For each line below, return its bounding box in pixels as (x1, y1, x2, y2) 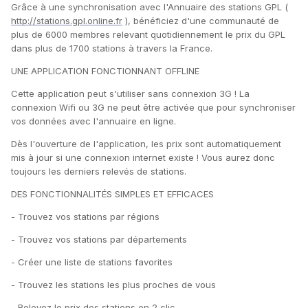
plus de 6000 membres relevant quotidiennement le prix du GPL (11, 29, 285, 41)
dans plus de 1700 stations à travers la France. (11, 43, 212, 54)
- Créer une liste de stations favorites (11, 256, 173, 268)
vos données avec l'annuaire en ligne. (11, 115, 176, 127)
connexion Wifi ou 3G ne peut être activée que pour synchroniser (11, 102, 296, 113)
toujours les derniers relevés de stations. (11, 166, 186, 177)
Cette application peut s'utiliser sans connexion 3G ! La (11, 88, 250, 100)
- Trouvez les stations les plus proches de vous (11, 279, 216, 291)
